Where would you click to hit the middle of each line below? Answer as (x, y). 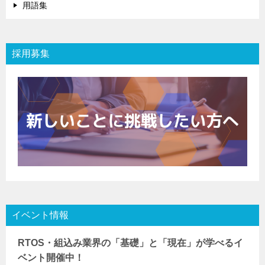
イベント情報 (40, 215)
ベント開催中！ (51, 257)
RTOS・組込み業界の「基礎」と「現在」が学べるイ (130, 243)
